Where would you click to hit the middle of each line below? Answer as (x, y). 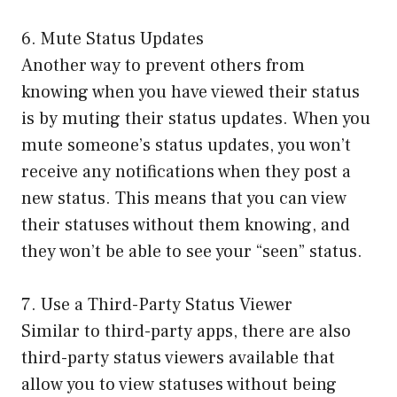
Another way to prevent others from (163, 65)
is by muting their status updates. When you (196, 118)
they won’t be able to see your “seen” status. (192, 251)
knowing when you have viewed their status (191, 92)
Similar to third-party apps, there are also (186, 331)
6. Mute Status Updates (113, 39)
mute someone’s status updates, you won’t (186, 145)
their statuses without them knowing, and (186, 225)
